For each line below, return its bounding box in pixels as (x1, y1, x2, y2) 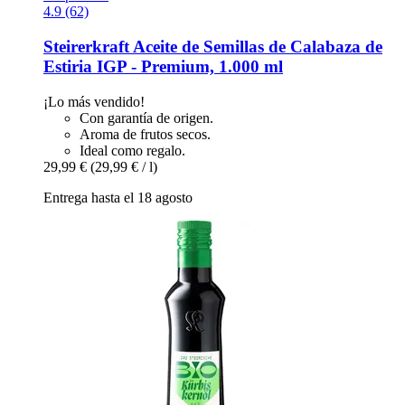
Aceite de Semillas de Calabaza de (129, 36, 382, 56)
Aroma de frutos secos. (80, 126, 211, 142)
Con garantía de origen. (80, 109, 213, 126)
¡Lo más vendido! (43, 93, 145, 109)
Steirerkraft (43, 36, 129, 56)
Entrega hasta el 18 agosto (43, 189, 193, 205)
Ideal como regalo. (80, 142, 185, 158)
